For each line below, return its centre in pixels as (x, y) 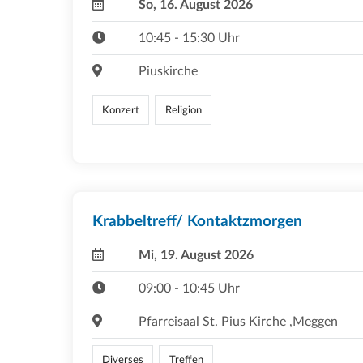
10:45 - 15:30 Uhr (189, 38)
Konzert (121, 110)
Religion (183, 110)
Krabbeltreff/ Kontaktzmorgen (197, 221)
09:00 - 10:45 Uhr (189, 288)
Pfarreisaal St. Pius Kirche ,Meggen (238, 321)
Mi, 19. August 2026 (196, 255)
